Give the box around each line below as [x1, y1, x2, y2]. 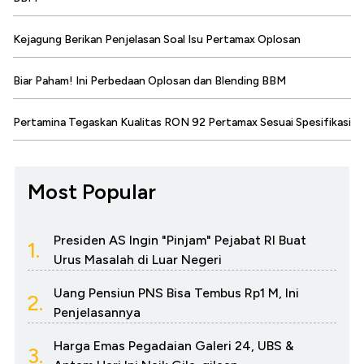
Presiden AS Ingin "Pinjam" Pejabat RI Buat [54, 232, 306, 249]
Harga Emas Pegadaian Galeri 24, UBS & [54, 338, 293, 354]
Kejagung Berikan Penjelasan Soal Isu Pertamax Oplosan [13, 32, 301, 47]
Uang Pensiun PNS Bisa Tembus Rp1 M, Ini [54, 285, 299, 301]
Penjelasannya [54, 305, 141, 321]
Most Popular [28, 179, 156, 206]
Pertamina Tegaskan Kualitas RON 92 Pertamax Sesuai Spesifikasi [13, 115, 351, 130]
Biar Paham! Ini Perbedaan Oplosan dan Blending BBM [13, 74, 286, 89]
